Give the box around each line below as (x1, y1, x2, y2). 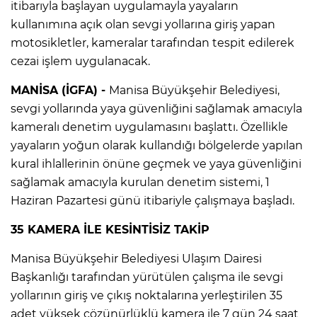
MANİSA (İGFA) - (11, 83, 109, 97)
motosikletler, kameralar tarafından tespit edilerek (11, 35, 294, 50)
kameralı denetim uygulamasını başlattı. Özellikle (11, 120, 288, 134)
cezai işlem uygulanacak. (11, 54, 150, 68)
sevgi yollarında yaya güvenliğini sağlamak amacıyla (11, 101, 302, 115)
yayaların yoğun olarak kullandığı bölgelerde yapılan (11, 138, 303, 152)
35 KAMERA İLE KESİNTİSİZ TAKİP (11, 222, 209, 236)
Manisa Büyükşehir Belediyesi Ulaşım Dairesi (11, 251, 262, 265)
